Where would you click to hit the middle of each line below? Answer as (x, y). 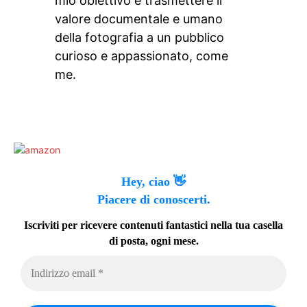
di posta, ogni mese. (153, 241)
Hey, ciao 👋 (153, 181)
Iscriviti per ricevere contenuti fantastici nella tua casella (153, 225)
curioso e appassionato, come (142, 56)
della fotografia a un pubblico (139, 38)
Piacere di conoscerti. (153, 199)
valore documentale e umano (139, 19)
